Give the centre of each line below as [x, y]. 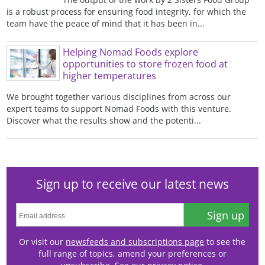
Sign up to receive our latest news [132, 184]
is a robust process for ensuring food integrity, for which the [127, 12]
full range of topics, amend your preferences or [132, 254]
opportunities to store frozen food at [146, 64]
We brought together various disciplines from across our [119, 96]
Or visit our [43, 242]
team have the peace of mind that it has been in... [106, 24]
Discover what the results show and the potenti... [104, 120]
